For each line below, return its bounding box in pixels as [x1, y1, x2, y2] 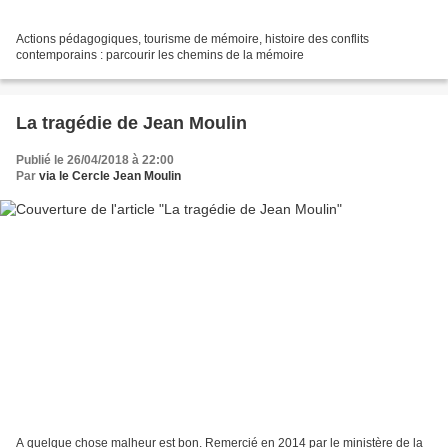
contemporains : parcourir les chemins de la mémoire [16, 47, 304, 62]
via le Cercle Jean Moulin [39, 168, 181, 183]
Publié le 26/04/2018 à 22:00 [16, 152, 174, 167]
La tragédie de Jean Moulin [16, 112, 247, 133]
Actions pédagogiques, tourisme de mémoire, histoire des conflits [16, 31, 369, 46]
